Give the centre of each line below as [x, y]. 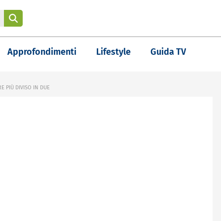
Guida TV [168, 52]
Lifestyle [113, 52]
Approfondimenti [42, 52]
